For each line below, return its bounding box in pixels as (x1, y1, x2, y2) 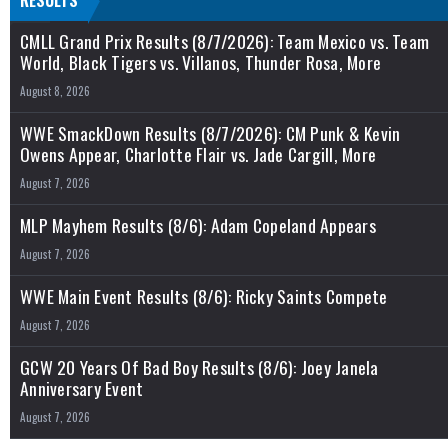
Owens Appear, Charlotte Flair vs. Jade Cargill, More (20, 141, 376, 167)
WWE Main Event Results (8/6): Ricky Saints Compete (20, 283, 388, 309)
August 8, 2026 (20, 83, 90, 99)
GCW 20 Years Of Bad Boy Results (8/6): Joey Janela (20, 354, 379, 380)
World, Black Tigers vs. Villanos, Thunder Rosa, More (20, 49, 381, 75)
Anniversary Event (20, 375, 144, 401)
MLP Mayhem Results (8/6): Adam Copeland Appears (20, 212, 376, 238)
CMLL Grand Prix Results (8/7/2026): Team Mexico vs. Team (20, 28, 429, 54)
